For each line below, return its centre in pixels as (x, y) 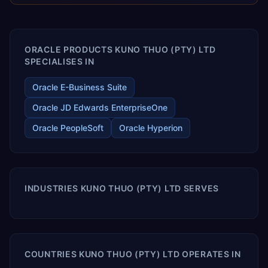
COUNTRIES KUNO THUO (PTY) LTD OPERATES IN (133, 254)
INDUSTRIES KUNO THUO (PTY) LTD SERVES (122, 188)
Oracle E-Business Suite (80, 87)
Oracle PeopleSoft (68, 128)
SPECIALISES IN (60, 61)
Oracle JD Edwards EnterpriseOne (100, 107)
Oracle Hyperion (151, 128)
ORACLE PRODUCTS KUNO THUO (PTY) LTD (120, 49)
